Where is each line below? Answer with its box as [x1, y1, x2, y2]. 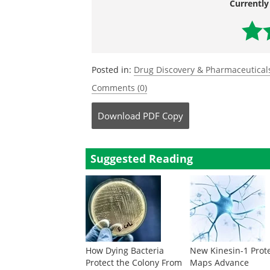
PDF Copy [143, 110, 183, 122]
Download [98, 110, 140, 122]
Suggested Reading [90, 151, 193, 166]
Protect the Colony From [86, 257, 182, 268]
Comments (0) [92, 82, 147, 93]
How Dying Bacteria [86, 245, 164, 256]
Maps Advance [190, 257, 250, 268]
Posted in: [92, 64, 134, 75]
